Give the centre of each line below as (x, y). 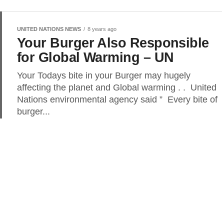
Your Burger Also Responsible (113, 43)
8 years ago (102, 29)
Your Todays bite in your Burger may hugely (104, 75)
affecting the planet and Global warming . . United (117, 87)
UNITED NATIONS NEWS (49, 29)
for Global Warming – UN (95, 57)
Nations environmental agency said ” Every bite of (117, 99)
